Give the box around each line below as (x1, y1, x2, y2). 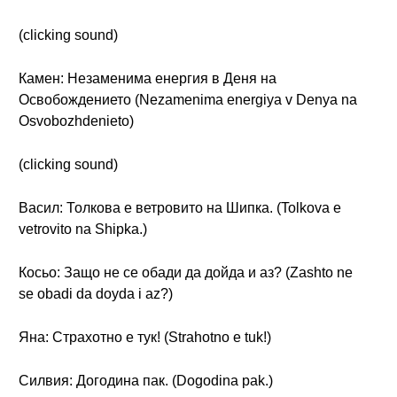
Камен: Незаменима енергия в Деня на (19, 71, 276, 86)
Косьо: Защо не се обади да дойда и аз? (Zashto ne (19, 265, 353, 280)
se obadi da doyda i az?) (19, 286, 173, 301)
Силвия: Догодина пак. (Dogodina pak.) (19, 373, 273, 388)
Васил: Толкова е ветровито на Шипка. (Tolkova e (19, 200, 341, 215)
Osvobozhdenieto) (19, 113, 134, 128)
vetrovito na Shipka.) (19, 222, 147, 237)
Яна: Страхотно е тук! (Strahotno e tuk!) (19, 330, 271, 345)
